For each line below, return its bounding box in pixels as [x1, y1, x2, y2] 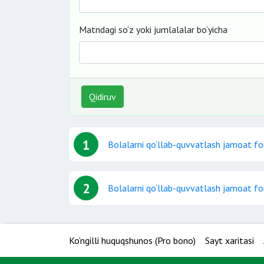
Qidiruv [89, 91, 116, 103]
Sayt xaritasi [205, 235, 254, 246]
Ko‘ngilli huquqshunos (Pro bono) [69, 235, 196, 246]
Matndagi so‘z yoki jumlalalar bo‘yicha [79, 24, 227, 35]
